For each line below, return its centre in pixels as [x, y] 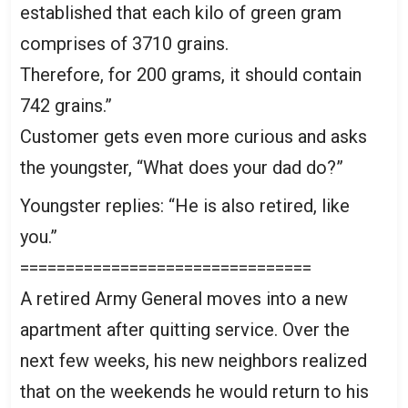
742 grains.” [66, 106]
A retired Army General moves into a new [184, 299]
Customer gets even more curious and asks [194, 137]
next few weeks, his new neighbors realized [194, 361]
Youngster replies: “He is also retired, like [185, 206]
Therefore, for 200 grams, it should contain [191, 75]
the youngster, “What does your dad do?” [182, 168]
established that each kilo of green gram [181, 13]
